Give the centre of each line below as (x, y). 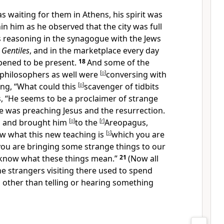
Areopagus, (126, 122)
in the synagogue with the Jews (102, 38)
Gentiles (15, 50)
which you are (138, 134)
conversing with (136, 74)
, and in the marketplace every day (94, 50)
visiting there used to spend (100, 170)
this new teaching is (67, 134)
